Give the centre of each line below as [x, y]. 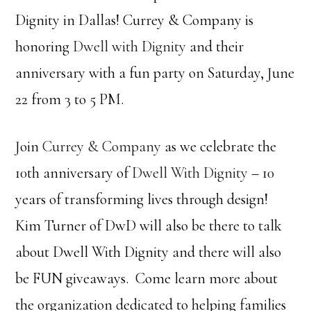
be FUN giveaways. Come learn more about [147, 278]
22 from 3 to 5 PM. [70, 99]
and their [215, 47]
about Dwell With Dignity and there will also [149, 252]
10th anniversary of [74, 173]
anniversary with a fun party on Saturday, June [155, 73]
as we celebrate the [219, 146]
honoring [44, 47]
